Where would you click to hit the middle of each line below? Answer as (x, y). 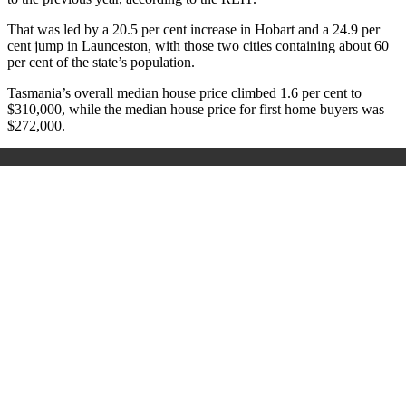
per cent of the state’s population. (101, 63)
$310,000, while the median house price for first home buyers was (196, 110)
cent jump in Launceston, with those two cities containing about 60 (198, 46)
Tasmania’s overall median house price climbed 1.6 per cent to (184, 93)
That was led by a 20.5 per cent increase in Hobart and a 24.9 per (193, 30)
